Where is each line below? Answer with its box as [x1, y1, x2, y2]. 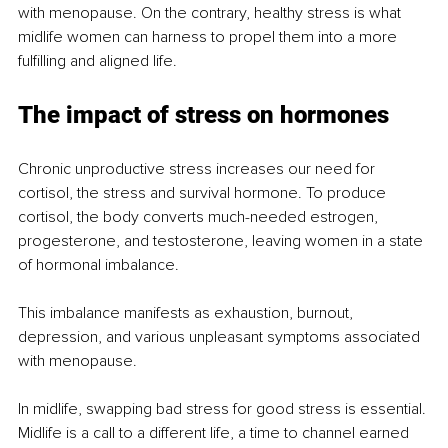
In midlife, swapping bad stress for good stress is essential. [18, 399, 430, 420]
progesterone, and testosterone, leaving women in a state [18, 231, 427, 252]
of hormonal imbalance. [18, 255, 179, 276]
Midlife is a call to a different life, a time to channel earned [18, 423, 413, 444]
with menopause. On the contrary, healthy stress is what [18, 3, 405, 24]
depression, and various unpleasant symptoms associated [18, 327, 424, 348]
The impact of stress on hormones [18, 101, 389, 130]
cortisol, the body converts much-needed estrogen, [18, 207, 382, 228]
